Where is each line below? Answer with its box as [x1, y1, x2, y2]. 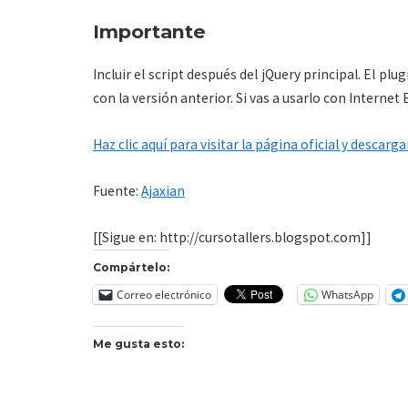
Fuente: [93, 181, 141, 199]
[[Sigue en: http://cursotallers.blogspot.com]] [93, 228, 372, 246]
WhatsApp [321, 286, 373, 302]
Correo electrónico [117, 286, 211, 302]
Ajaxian [141, 181, 185, 199]
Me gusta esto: [93, 337, 184, 352]
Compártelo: [93, 260, 169, 274]
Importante [93, 20, 206, 44]
